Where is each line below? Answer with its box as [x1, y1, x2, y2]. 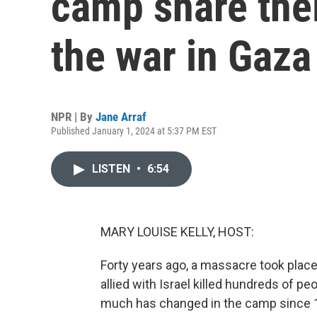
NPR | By [51, 110, 96, 124]
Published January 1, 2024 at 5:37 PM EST [51, 125, 217, 137]
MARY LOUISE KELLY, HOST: [100, 224, 254, 239]
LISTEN [92, 162, 133, 175]
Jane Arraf [96, 110, 146, 124]
